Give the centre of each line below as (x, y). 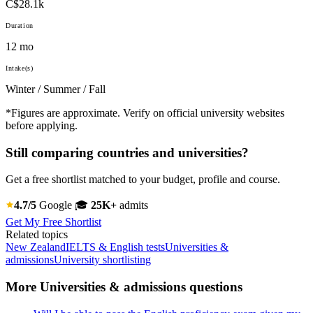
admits (132, 205)
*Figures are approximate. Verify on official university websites (145, 112)
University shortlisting (102, 260)
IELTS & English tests (115, 247)
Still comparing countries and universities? (127, 152)
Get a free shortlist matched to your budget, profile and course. (143, 180)
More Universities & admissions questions (124, 286)
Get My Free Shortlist (53, 222)
